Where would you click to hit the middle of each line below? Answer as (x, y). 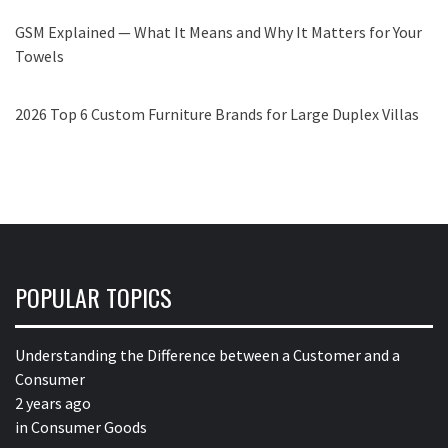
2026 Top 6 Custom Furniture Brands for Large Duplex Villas (217, 114)
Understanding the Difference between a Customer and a (207, 355)
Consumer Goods (89, 427)
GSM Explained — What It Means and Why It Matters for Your (218, 32)
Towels (39, 56)
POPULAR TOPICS (93, 297)
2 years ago (53, 403)
